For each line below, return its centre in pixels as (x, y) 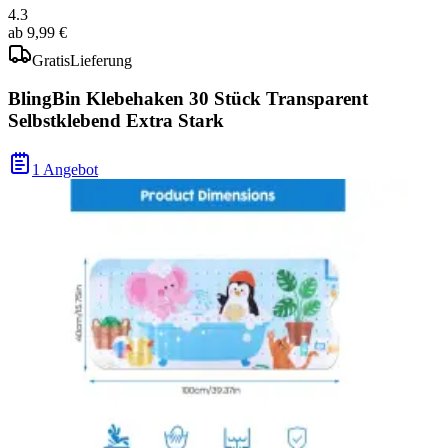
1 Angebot (65, 170)
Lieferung (101, 60)
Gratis (51, 60)
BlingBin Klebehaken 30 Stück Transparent (188, 99)
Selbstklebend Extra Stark (116, 121)
